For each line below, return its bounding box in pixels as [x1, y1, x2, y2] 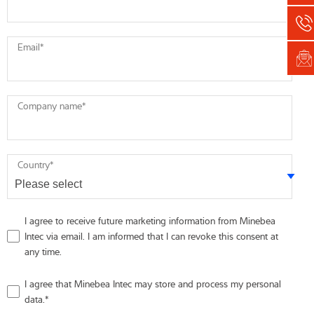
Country [18, 157, 50, 172]
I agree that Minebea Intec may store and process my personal [25, 276, 281, 291]
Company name [18, 98, 82, 113]
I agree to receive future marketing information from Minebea [25, 213, 275, 228]
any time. [25, 244, 62, 259]
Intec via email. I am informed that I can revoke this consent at [25, 228, 278, 243]
